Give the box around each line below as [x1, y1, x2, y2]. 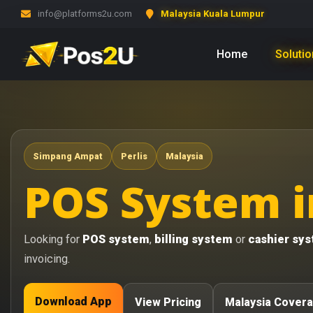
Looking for [24, 233, 82, 246]
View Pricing [135, 296, 201, 309]
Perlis [121, 151, 147, 161]
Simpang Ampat [33, 151, 103, 161]
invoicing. [24, 252, 70, 265]
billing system [154, 233, 233, 246]
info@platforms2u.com [38, 8, 132, 19]
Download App [35, 295, 112, 308]
